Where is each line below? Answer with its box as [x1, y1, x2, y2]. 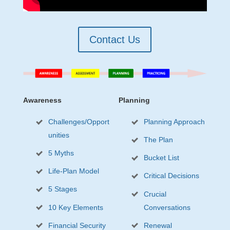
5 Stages [48, 185, 77, 194]
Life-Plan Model [48, 167, 99, 176]
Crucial [144, 189, 167, 198]
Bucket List [144, 154, 180, 162]
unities [48, 131, 69, 140]
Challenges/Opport [48, 118, 109, 126]
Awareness [23, 95, 62, 104]
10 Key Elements [48, 203, 103, 212]
